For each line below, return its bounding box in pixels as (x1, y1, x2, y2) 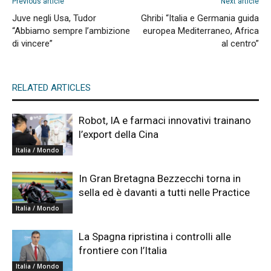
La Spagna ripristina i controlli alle (79, 230, 231, 243)
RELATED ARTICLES (12, 82, 91, 93)
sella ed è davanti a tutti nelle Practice (79, 186, 250, 198)
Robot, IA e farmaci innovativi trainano (79, 114, 251, 126)
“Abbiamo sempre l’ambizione (12, 25, 130, 36)
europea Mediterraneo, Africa (143, 25, 259, 36)
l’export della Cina (79, 128, 158, 140)
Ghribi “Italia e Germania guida (141, 12, 259, 24)
